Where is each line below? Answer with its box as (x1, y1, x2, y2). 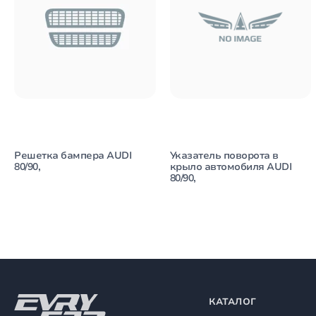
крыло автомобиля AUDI (169, 160, 292, 174)
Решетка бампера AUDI (14, 149, 131, 163)
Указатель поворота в (169, 149, 279, 163)
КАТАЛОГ (208, 296, 256, 309)
